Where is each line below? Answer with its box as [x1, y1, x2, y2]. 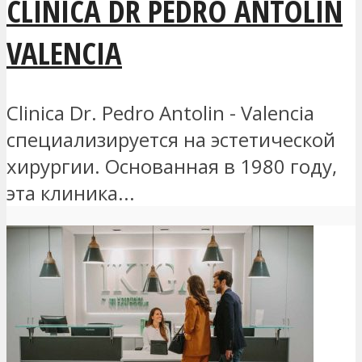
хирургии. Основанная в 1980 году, [6, 152, 337, 179]
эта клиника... [6, 179, 135, 206]
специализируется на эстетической [6, 125, 335, 153]
